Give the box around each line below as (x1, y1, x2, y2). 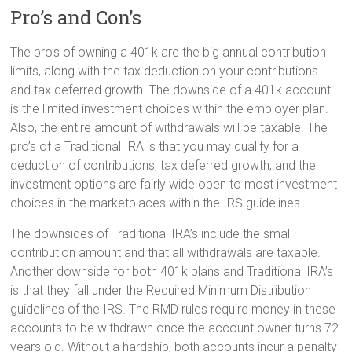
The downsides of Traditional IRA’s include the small (10, 226, 293, 242)
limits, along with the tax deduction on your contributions (10, 64, 319, 79)
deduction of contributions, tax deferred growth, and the (10, 158, 317, 174)
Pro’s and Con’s (10, 5, 142, 31)
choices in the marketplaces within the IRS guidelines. (10, 196, 304, 211)
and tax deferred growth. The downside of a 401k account (10, 82, 332, 98)
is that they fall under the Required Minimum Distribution (10, 283, 312, 299)
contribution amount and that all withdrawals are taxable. (10, 245, 321, 261)
